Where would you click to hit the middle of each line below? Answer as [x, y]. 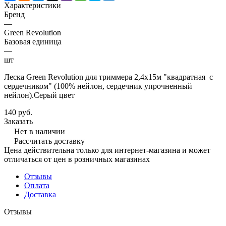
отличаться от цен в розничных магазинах [77, 159]
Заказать [18, 121]
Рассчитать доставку [49, 141]
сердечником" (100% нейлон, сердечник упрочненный [98, 86]
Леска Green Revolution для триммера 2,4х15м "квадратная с [108, 77]
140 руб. [18, 112]
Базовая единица [33, 41]
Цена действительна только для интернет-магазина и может [107, 150]
